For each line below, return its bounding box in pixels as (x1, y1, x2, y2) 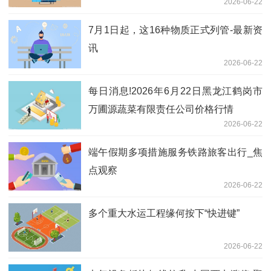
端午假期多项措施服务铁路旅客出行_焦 (88, 147, 263, 158)
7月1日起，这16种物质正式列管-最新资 (88, 25, 263, 36)
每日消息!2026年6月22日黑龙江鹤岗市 (88, 86, 263, 97)
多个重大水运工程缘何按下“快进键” (88, 208, 240, 219)
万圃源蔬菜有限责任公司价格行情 (88, 104, 233, 115)
